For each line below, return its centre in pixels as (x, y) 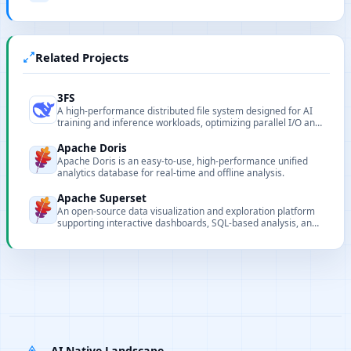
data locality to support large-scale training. (152, 134)
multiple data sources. (105, 235)
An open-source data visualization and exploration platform (186, 211)
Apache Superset (102, 199)
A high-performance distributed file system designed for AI (185, 111)
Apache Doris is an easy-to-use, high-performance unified (183, 161)
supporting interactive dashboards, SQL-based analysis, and (187, 223)
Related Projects (82, 58)
